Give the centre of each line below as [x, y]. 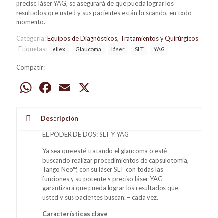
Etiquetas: [33, 48]
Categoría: [32, 38]
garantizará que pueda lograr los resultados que [110, 188]
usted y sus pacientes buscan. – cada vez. [100, 197]
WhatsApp [70, 87]
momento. [31, 22]
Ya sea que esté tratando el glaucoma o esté [105, 151]
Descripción [60, 118]
